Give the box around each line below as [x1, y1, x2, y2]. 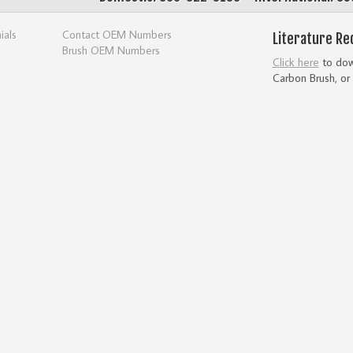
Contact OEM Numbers [62, 27, 173, 43]
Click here [272, 54, 319, 69]
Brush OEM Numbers [62, 43, 161, 58]
